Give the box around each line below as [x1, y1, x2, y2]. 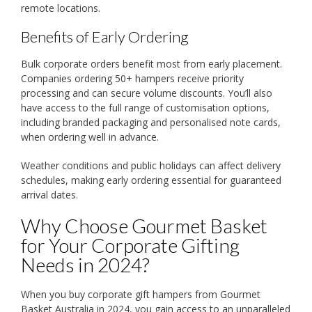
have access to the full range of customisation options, [21, 101, 270, 115]
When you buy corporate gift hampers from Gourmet [21, 288, 260, 302]
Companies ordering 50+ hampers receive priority [21, 72, 244, 86]
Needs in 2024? [21, 253, 150, 277]
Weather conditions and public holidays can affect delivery [21, 159, 281, 173]
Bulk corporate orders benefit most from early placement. [21, 57, 282, 71]
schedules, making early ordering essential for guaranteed [21, 173, 281, 187]
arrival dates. [21, 188, 78, 202]
